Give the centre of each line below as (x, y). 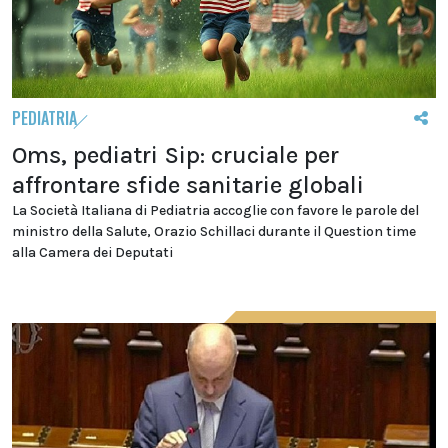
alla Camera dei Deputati (92, 252)
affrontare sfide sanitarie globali (188, 184)
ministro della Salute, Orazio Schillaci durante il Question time (214, 231)
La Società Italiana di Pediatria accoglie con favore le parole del (215, 210)
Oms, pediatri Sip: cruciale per (175, 154)
